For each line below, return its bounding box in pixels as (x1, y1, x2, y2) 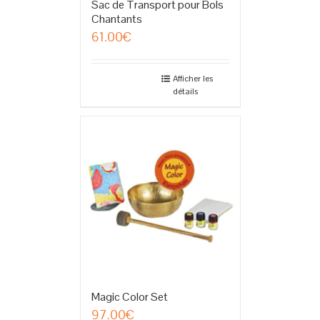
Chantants (91, 11, 142, 27)
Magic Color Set (91, 289, 168, 305)
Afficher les (172, 73, 213, 85)
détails (172, 86, 198, 98)
